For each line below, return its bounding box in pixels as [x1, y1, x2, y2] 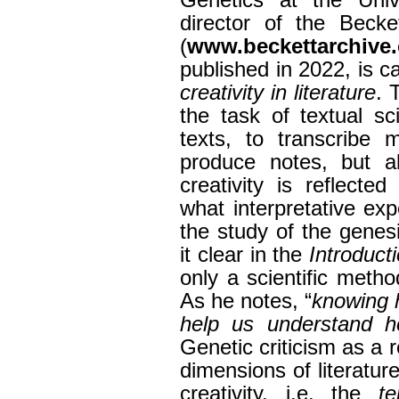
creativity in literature [180, 81, 376, 105]
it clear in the [180, 243, 310, 267]
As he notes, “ [180, 289, 312, 313]
